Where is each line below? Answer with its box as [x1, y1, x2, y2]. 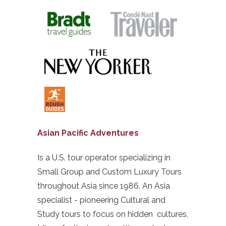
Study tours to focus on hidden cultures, [37, 209, 188, 219]
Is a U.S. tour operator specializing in [37, 152, 171, 162]
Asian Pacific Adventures [37, 128, 139, 138]
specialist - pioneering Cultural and [37, 195, 165, 205]
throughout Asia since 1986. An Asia [37, 181, 170, 191]
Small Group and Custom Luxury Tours [37, 166, 182, 177]
